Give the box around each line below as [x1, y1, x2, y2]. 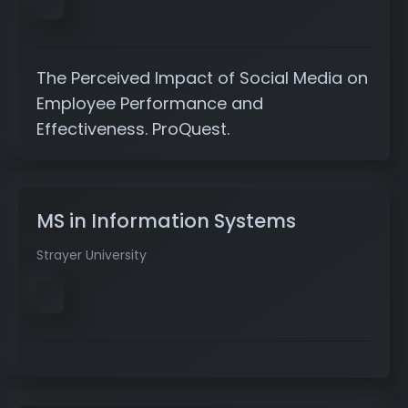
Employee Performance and [36, 92, 263, 116]
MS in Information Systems [36, 208, 296, 235]
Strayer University [36, 246, 147, 265]
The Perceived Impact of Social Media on [36, 66, 368, 90]
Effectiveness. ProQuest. [36, 117, 229, 141]
